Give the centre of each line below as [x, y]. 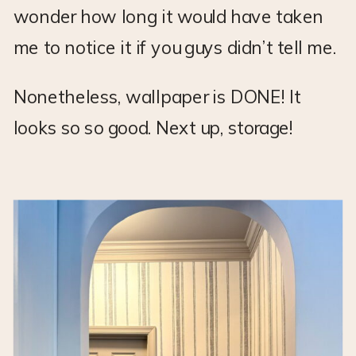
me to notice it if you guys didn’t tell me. [174, 47]
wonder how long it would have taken [168, 16]
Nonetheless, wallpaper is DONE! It [157, 97]
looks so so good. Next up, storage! [153, 128]
